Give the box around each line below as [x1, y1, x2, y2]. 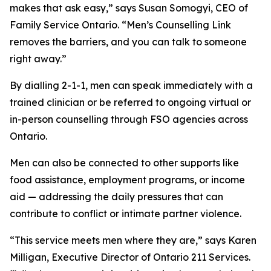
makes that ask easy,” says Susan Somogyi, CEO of [10, 2, 248, 14]
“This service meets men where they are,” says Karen [10, 234, 256, 246]
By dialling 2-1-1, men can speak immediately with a [10, 79, 253, 91]
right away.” [10, 53, 67, 65]
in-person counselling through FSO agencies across [10, 113, 248, 125]
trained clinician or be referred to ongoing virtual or [10, 96, 251, 108]
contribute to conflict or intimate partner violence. [10, 207, 241, 220]
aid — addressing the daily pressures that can [10, 191, 223, 203]
